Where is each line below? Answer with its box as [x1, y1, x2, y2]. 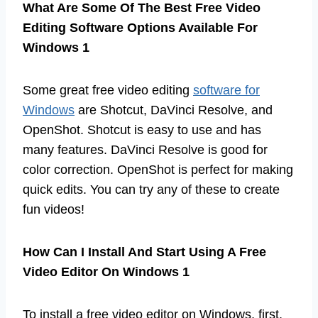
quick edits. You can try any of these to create [23, 182, 280, 197]
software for [193, 82, 260, 97]
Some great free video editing [23, 82, 193, 97]
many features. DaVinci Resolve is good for [23, 142, 268, 157]
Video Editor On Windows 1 [23, 264, 190, 279]
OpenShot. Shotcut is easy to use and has [23, 122, 261, 137]
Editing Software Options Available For [23, 20, 258, 35]
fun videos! [23, 202, 84, 216]
